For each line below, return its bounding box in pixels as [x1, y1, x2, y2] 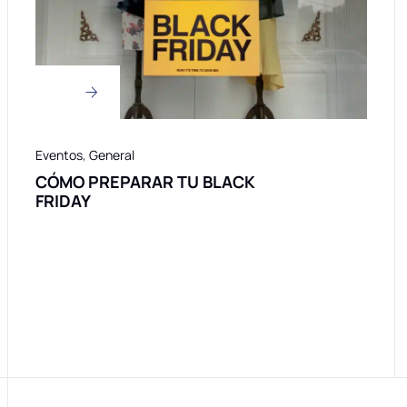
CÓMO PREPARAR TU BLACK [35, 171, 255, 194]
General [89, 146, 134, 164]
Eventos [35, 146, 83, 164]
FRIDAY [35, 190, 91, 213]
